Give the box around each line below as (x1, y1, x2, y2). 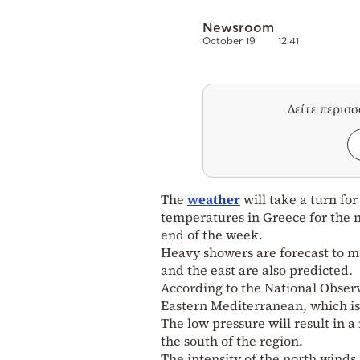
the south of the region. (161, 331, 303, 350)
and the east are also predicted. (161, 260, 353, 279)
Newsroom (202, 19, 274, 35)
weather (187, 190, 240, 208)
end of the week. (161, 225, 263, 243)
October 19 (202, 35, 256, 46)
